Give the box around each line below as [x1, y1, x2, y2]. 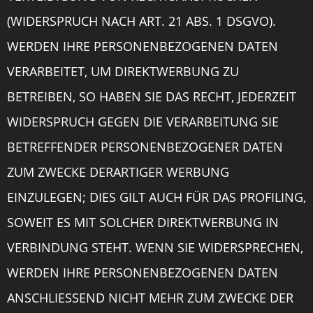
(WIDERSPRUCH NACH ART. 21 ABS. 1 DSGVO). [7, 13, 276, 29]
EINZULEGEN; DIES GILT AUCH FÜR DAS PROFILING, [7, 189, 306, 205]
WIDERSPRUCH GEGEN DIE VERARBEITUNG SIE [7, 113, 279, 130]
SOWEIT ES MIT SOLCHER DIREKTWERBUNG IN [7, 214, 279, 231]
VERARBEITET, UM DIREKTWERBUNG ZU [7, 63, 239, 80]
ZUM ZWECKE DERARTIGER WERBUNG [7, 163, 229, 180]
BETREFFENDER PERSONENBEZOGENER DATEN [7, 138, 283, 155]
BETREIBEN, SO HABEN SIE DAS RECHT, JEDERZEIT [7, 88, 296, 105]
